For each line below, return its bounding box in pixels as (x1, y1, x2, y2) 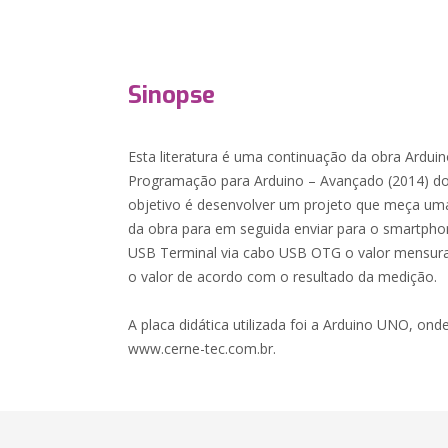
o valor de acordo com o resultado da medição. (128, 267, 438, 286)
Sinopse (128, 79, 216, 111)
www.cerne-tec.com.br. (128, 339, 277, 358)
